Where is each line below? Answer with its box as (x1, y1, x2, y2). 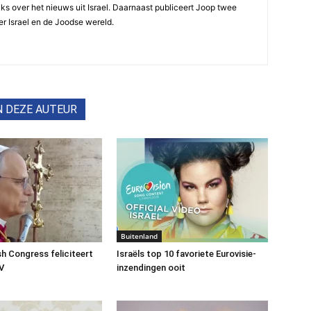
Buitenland (121, 231, 158, 241)
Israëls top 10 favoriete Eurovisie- (117, 249, 256, 259)
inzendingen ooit (117, 262, 185, 273)
